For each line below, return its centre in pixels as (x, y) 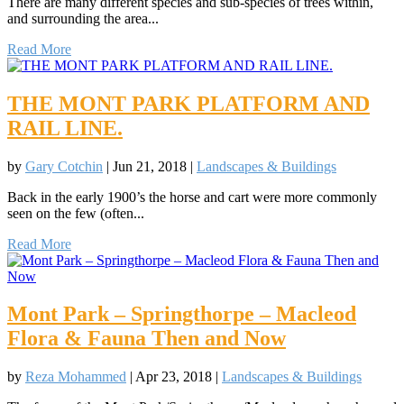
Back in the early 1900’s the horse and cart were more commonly (192, 197)
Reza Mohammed (76, 377)
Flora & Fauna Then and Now (147, 339)
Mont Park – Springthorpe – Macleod (182, 314)
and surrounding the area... (83, 18)
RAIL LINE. (65, 128)
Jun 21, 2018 (150, 166)
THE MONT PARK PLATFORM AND (188, 103)
